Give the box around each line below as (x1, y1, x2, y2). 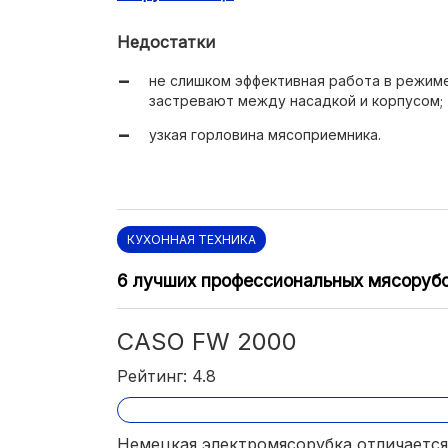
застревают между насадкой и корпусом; (149, 92, 443, 110)
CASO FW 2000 (117, 327, 297, 357)
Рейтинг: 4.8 (117, 366, 216, 387)
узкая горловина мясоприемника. (149, 126, 381, 144)
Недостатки (117, 32, 215, 53)
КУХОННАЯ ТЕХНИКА (127, 232, 256, 248)
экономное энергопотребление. (149, 19, 376, 37)
